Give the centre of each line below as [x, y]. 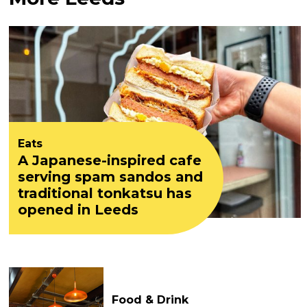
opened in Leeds [78, 210]
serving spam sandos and [111, 177]
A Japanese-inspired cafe [110, 160]
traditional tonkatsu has [105, 193]
